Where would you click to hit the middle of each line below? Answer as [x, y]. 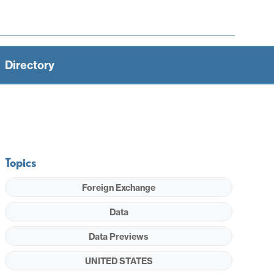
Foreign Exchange [119, 187]
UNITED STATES [119, 261]
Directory [30, 65]
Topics [21, 162]
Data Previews [119, 236]
